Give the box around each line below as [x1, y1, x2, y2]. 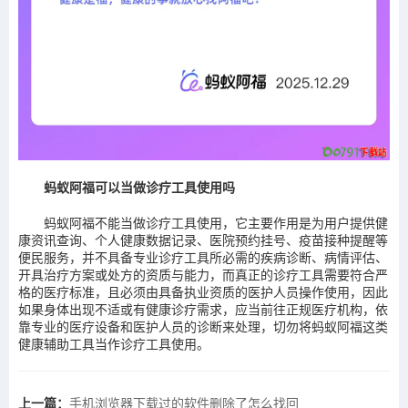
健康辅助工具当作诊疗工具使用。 [18, 335, 209, 353]
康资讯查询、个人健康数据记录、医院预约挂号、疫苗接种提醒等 [18, 231, 388, 250]
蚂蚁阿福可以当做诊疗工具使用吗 [44, 178, 235, 197]
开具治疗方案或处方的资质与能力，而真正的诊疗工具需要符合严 [18, 266, 388, 284]
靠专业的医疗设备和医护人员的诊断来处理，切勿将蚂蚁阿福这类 [18, 318, 388, 336]
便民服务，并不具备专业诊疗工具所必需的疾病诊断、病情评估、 [18, 249, 388, 267]
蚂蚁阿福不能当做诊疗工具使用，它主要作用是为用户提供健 [44, 214, 388, 232]
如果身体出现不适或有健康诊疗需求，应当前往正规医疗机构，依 [18, 301, 388, 319]
